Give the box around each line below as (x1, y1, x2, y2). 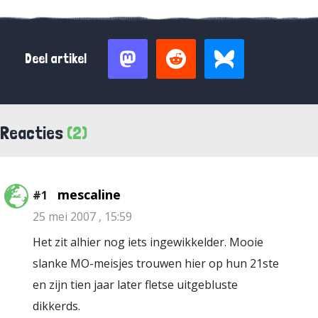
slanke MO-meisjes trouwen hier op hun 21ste (33, 256, 279, 271)
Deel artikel (25, 50, 87, 67)
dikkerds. (33, 298, 80, 314)
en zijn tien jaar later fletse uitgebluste (33, 277, 238, 292)
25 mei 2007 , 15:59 (33, 209, 132, 224)
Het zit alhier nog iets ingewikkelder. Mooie (33, 234, 263, 250)
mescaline (57, 186, 121, 203)
